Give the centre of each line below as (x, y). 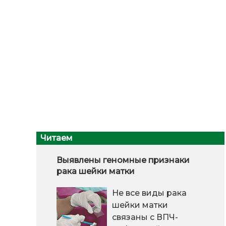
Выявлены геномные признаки (123, 160)
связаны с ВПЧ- (145, 217)
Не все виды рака (149, 193)
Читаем (56, 138)
